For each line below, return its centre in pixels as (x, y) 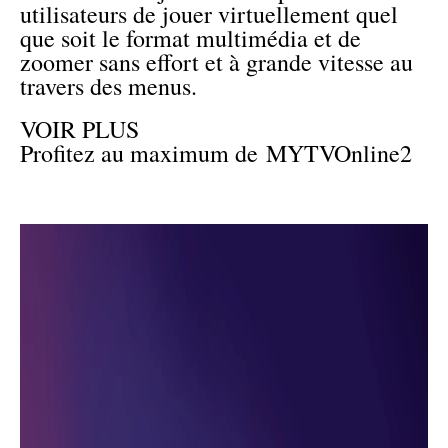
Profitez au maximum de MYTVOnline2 (216, 152)
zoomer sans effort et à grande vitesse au (216, 62)
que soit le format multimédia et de (190, 38)
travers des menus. (108, 86)
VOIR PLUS (79, 128)
